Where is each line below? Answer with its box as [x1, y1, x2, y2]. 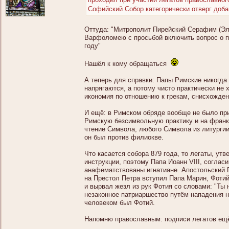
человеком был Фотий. [84, 198, 155, 207]
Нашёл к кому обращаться [84, 59, 171, 67]
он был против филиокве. [84, 133, 164, 141]
